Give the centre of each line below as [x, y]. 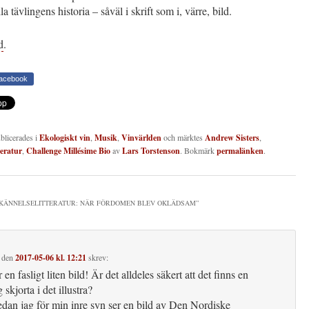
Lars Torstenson [151, 150]
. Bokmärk [198, 150]
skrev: [98, 257]
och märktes [183, 137]
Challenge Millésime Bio [68, 150]
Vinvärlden [141, 137]
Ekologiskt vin [65, 137]
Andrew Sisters [232, 137]
